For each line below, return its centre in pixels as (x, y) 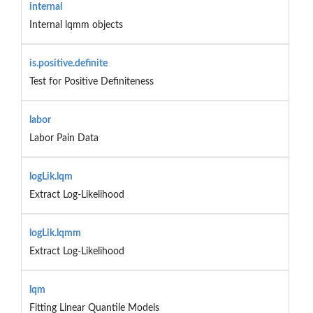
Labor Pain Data (64, 138)
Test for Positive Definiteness (91, 81)
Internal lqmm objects (76, 25)
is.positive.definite (68, 63)
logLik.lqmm (55, 233)
